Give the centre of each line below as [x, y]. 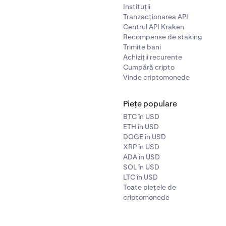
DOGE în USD [145, 137]
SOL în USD [141, 167]
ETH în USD [141, 127]
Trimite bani [142, 47]
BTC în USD [141, 117]
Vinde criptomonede [156, 77]
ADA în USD [142, 157]
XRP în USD [141, 147]
